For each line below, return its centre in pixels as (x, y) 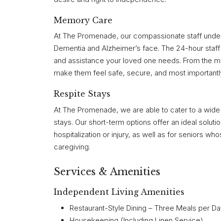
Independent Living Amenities (119, 192)
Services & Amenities (107, 171)
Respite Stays (82, 94)
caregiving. (72, 147)
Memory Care (83, 20)
